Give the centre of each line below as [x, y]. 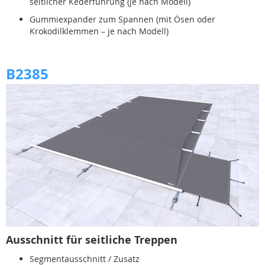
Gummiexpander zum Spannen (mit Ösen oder [122, 19]
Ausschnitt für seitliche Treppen [92, 240]
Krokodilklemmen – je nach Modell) [99, 31]
